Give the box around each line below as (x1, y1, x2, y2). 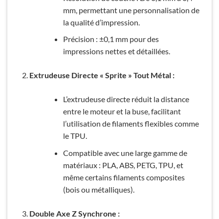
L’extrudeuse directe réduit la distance (63, 94, 189, 104)
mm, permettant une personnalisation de (63, 5, 199, 15)
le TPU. (63, 131, 87, 141)
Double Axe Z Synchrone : (29, 208, 120, 218)
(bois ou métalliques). (63, 184, 134, 194)
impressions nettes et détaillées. (63, 46, 170, 56)
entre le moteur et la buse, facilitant (63, 107, 181, 116)
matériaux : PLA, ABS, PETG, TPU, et (63, 160, 183, 170)
